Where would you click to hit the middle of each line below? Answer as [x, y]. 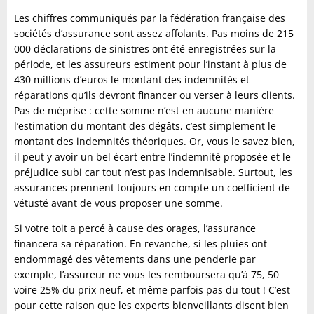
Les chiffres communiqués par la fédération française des [150, 18]
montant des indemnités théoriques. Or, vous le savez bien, [155, 141]
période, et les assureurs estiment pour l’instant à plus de [150, 64]
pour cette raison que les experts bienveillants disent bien [151, 305]
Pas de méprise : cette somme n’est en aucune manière [144, 110]
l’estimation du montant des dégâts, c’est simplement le [145, 126]
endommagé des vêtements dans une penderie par [135, 259]
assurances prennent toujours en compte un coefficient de [152, 187]
